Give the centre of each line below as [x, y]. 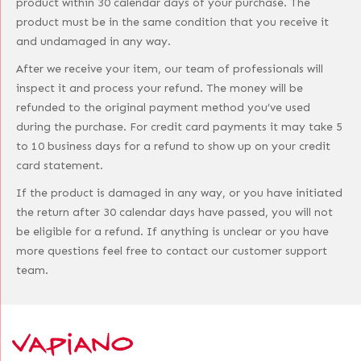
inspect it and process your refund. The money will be [160, 88]
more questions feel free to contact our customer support [172, 251]
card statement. [60, 166]
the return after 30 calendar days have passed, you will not [174, 212]
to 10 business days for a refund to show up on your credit [173, 146]
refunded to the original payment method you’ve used [163, 108]
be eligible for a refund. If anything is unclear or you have [172, 232]
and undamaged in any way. [93, 41]
